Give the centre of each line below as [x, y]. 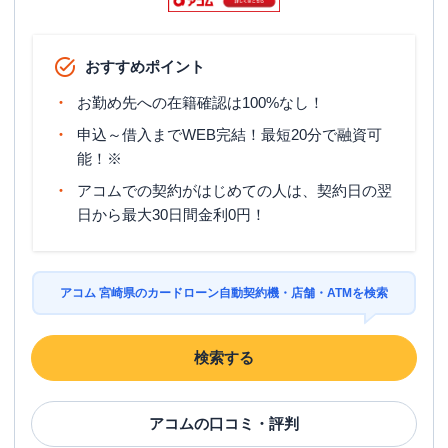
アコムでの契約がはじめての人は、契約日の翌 [234, 190]
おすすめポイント [145, 66]
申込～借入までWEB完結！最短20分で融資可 [229, 134]
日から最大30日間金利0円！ [171, 214]
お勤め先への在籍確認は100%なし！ [200, 102]
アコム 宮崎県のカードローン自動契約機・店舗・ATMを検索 [224, 293]
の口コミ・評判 [246, 423]
